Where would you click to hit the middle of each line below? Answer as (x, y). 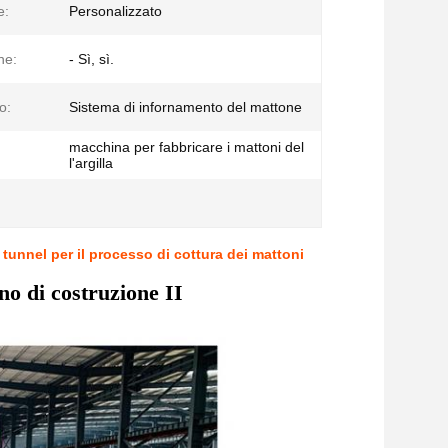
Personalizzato (115, 11)
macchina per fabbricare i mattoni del (186, 147)
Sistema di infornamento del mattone (185, 107)
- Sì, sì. (91, 59)
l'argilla (91, 163)
